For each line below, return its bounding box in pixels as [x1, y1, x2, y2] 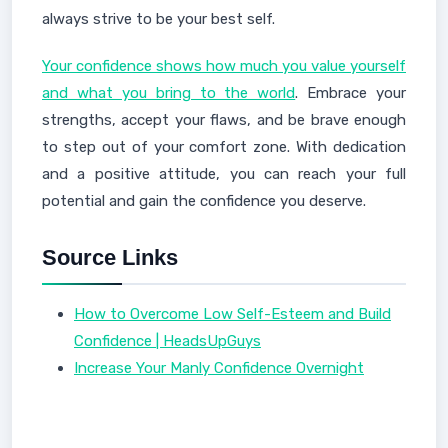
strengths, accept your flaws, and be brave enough [42, 110, 406, 129]
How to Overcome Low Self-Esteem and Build [74, 304, 391, 323]
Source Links [42, 244, 178, 270]
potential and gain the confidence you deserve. [42, 191, 366, 210]
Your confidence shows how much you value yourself [42, 56, 406, 75]
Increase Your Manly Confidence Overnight [74, 358, 364, 377]
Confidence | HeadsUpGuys [74, 331, 261, 350]
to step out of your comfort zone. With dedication [42, 137, 406, 156]
